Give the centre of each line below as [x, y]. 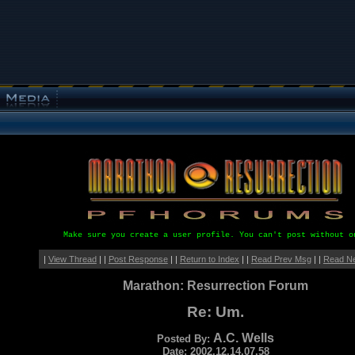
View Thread [72, 259]
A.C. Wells [244, 338]
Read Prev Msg [281, 259]
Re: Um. [216, 312]
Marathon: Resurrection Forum [216, 286]
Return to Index [209, 259]
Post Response [138, 259]
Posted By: [185, 339]
